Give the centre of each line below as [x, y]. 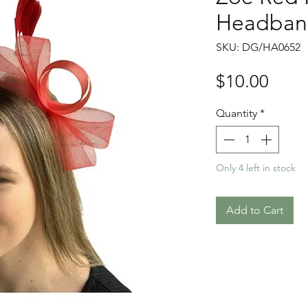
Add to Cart [255, 210]
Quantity [236, 113]
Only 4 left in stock [256, 168]
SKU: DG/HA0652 [258, 47]
